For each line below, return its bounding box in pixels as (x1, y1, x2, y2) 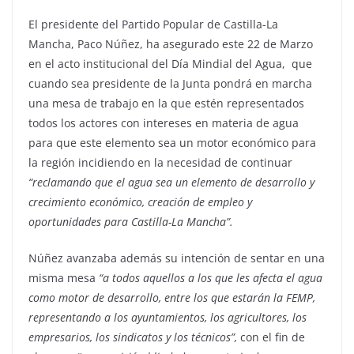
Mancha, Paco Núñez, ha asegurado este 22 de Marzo (28, 36, 313, 52)
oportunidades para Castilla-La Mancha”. (28, 214, 233, 230)
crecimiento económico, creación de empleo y (28, 194, 252, 210)
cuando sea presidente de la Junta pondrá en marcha (28, 76, 312, 92)
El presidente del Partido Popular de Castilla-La (28, 17, 278, 32)
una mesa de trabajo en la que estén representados (28, 96, 304, 111)
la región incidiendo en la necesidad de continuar (28, 155, 292, 171)
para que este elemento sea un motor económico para (28, 135, 316, 151)
